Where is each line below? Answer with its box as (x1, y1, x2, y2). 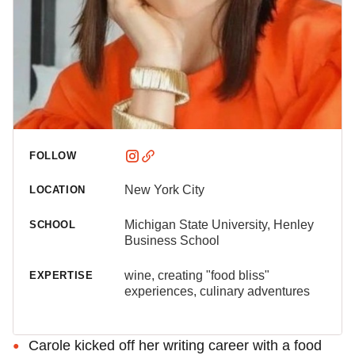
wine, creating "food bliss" (124, 269, 269, 282)
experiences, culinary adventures (124, 284, 310, 298)
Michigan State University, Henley (124, 218, 314, 231)
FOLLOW (29, 150, 77, 162)
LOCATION (29, 184, 86, 196)
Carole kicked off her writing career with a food (29, 338, 322, 353)
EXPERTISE (29, 269, 94, 281)
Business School (124, 234, 219, 247)
